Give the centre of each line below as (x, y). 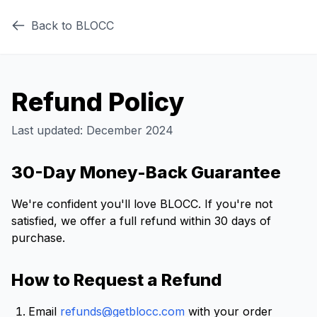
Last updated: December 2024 (92, 130)
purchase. (38, 238)
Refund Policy (98, 102)
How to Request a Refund (117, 280)
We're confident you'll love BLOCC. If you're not (142, 204)
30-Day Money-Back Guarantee (146, 172)
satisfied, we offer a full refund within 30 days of (141, 221)
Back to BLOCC (73, 25)
